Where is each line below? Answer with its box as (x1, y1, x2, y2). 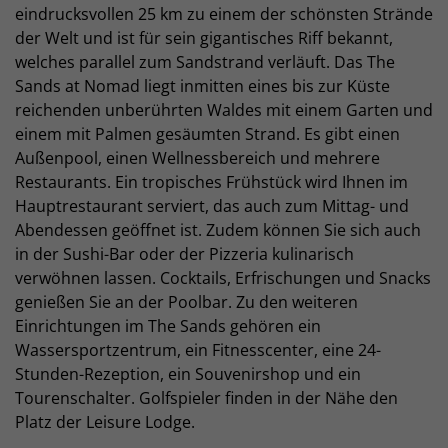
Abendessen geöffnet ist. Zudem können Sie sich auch (15, 218, 421, 241)
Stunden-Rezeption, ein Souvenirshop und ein (15, 362, 361, 385)
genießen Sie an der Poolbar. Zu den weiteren (15, 290, 358, 313)
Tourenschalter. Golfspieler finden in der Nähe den (15, 386, 398, 409)
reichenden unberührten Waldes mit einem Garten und (15, 98, 433, 121)
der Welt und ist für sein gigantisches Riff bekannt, (15, 26, 393, 49)
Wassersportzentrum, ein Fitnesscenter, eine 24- (15, 338, 381, 361)
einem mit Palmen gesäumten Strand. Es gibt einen (15, 122, 400, 145)
